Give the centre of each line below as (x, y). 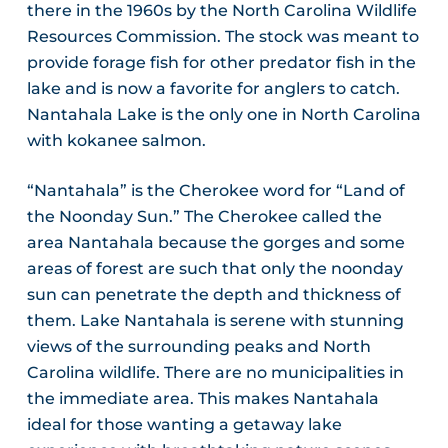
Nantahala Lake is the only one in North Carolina (223, 115)
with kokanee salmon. (116, 141)
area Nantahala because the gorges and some (215, 243)
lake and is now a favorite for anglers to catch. (213, 89)
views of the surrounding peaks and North (198, 347)
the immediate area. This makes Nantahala (202, 399)
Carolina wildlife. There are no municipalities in (215, 373)
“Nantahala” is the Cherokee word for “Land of (215, 191)
